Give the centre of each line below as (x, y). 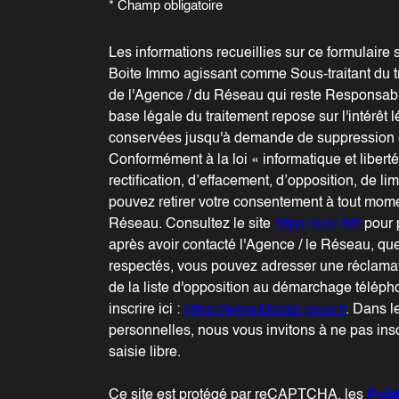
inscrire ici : (146, 309)
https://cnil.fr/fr (318, 224)
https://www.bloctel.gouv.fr (265, 309)
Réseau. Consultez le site (191, 224)
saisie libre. (145, 352)
